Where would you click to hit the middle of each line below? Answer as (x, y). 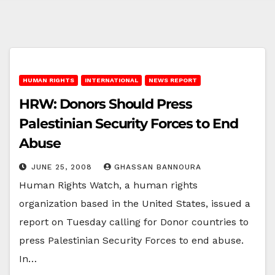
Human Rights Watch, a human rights (108, 185)
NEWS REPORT (173, 80)
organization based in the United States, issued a (135, 203)
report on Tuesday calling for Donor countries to (134, 222)
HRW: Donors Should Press (106, 104)
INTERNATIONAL (111, 80)
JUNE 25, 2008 (63, 167)
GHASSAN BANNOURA (158, 167)
